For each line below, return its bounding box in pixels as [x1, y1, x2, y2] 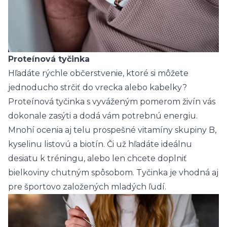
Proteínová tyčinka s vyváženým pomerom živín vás [8, 97, 215, 107]
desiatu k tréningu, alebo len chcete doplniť [8, 154, 187, 164]
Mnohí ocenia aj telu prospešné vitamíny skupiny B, [8, 125, 216, 135]
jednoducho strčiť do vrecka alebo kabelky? [8, 83, 187, 93]
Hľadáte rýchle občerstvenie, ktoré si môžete [8, 68, 188, 79]
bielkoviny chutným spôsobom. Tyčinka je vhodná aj [8, 168, 218, 178]
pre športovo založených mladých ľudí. [8, 182, 166, 192]
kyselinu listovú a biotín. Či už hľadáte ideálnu [8, 139, 192, 149]
